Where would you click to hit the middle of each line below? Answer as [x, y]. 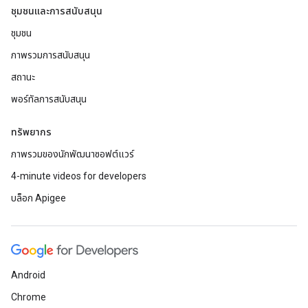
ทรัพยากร [31, 132]
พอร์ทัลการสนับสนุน [49, 99]
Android [28, 275]
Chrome [29, 297]
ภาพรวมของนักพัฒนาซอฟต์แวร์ [73, 154]
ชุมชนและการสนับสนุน [57, 11]
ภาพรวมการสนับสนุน [51, 55]
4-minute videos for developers [79, 176]
